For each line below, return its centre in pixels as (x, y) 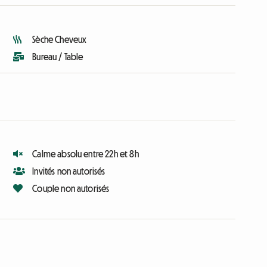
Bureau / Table (58, 57)
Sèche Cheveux (60, 40)
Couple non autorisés (71, 189)
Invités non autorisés (69, 171)
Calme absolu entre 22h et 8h (86, 154)
